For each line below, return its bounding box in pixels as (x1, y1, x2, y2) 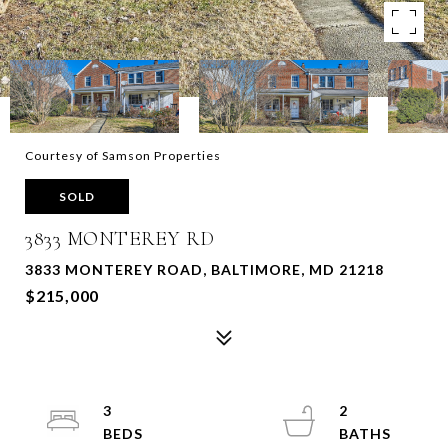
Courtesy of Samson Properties (25, 148, 221, 163)
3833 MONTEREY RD (25, 226, 214, 251)
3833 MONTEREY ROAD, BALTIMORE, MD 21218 (25, 261, 384, 278)
